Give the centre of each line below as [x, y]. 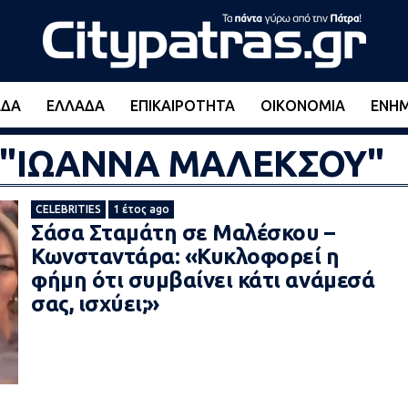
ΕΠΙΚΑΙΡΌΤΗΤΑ [183, 106]
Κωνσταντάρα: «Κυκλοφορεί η [185, 256]
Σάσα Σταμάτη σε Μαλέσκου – [183, 233]
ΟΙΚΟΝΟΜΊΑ [303, 106]
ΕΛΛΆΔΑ [76, 106]
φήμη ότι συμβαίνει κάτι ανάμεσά [203, 280]
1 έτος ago [141, 209]
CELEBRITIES [68, 209]
